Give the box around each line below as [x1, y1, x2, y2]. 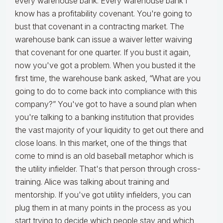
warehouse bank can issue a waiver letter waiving [15, 34, 192, 45]
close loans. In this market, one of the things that [15, 138, 187, 148]
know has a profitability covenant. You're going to [15, 8, 192, 19]
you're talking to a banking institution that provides [15, 112, 194, 122]
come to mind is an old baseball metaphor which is [15, 151, 194, 161]
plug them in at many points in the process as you [15, 203, 191, 213]
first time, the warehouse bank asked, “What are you [15, 73, 201, 84]
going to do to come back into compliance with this [15, 86, 197, 97]
